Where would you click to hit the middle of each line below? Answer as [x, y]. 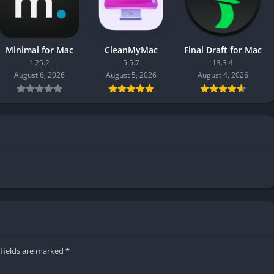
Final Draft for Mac [223, 50]
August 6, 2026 [39, 75]
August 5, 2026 [131, 75]
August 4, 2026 [223, 75]
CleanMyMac [131, 50]
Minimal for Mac [39, 50]
